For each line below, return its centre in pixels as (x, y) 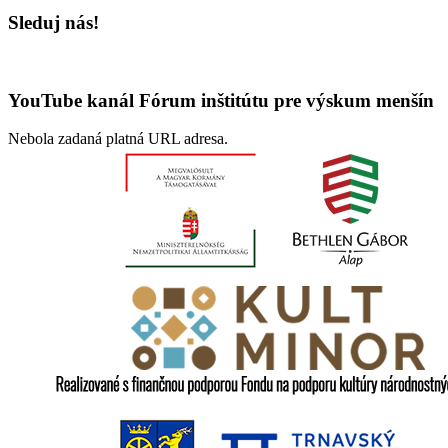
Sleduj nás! (53, 23)
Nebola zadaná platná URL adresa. (118, 139)
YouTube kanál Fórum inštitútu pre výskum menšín (221, 100)
